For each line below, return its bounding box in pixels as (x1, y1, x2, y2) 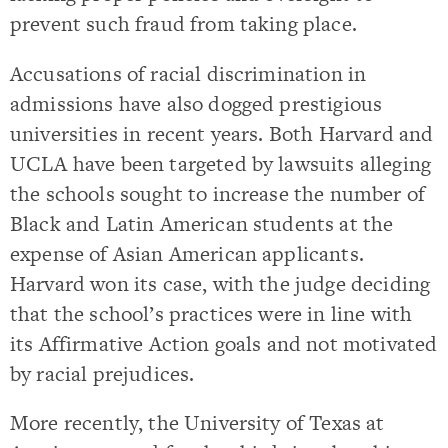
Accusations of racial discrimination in (10, 58, 367, 88)
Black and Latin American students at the (10, 208, 394, 238)
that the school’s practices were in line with (10, 298, 413, 328)
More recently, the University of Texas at (10, 407, 385, 437)
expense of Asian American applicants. (10, 238, 364, 268)
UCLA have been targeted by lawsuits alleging (10, 148, 432, 178)
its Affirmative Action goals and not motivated (10, 328, 438, 358)
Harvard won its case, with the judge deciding (10, 268, 431, 298)
